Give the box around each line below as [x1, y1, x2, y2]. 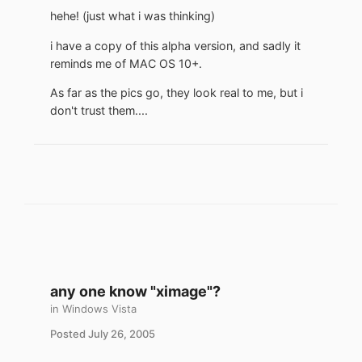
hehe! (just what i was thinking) [50, 9, 215, 23]
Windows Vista [62, 301, 137, 315]
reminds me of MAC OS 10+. [50, 56, 202, 70]
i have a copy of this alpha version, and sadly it [50, 38, 301, 53]
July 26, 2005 [88, 326, 155, 340]
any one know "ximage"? [50, 282, 221, 300]
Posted [50, 326, 88, 340]
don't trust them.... [50, 103, 148, 117]
